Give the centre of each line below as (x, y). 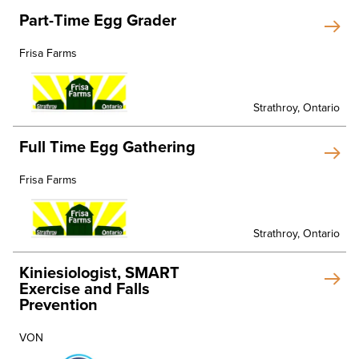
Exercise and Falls (85, 289)
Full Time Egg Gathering (107, 147)
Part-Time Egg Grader (98, 21)
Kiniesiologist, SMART (99, 273)
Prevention (58, 305)
